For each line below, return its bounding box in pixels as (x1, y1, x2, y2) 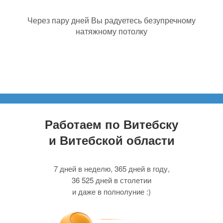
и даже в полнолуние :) (72, 186, 151, 197)
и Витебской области (48, 131, 175, 149)
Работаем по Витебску (45, 115, 178, 133)
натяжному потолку (76, 25, 147, 37)
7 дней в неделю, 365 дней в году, (53, 163, 170, 174)
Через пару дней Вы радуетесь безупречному (27, 14, 196, 26)
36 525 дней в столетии (72, 175, 151, 186)
